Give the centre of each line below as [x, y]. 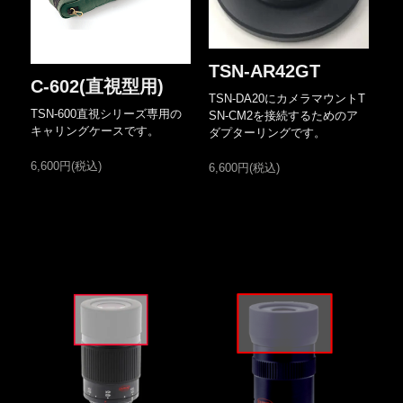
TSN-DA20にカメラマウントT [287, 99]
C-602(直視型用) [98, 87]
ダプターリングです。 [267, 133]
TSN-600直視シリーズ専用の [107, 114]
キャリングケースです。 [95, 131]
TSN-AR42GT [264, 72]
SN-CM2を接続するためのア [283, 116]
